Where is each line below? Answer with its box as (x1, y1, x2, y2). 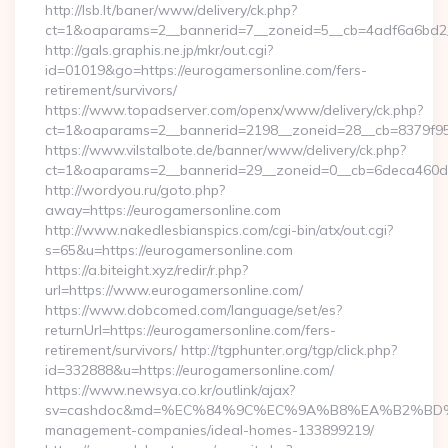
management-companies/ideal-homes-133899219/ (45, 421, 374, 439)
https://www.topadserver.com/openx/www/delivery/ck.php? (45, 101, 423, 119)
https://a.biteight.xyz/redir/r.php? (45, 261, 248, 279)
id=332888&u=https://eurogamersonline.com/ (45, 361, 334, 379)
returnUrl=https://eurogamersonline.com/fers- (45, 321, 336, 339)
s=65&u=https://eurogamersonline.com (45, 241, 293, 259)
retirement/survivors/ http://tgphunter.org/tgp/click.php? (45, 341, 397, 359)
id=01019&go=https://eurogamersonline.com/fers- (45, 61, 367, 79)
